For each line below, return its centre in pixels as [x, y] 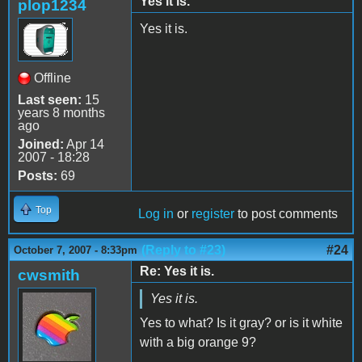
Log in [156, 213]
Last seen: [50, 99]
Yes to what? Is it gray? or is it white [241, 322]
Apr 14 [84, 144]
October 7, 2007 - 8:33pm [76, 250]
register [213, 213]
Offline [53, 78]
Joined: [41, 144]
